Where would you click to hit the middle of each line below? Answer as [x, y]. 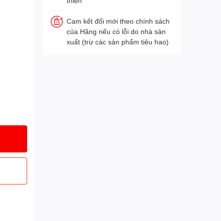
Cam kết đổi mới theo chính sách [118, 21]
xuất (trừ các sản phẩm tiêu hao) [117, 42]
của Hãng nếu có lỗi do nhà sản [116, 31]
